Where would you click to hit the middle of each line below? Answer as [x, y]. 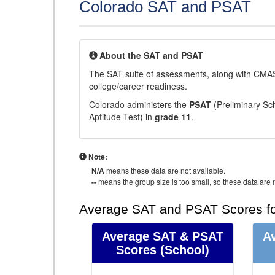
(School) [183, 250]
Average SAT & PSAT [163, 236]
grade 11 [173, 117]
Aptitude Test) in [122, 117]
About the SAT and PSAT [151, 55]
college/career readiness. [138, 86]
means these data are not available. [165, 170]
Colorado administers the [139, 104]
